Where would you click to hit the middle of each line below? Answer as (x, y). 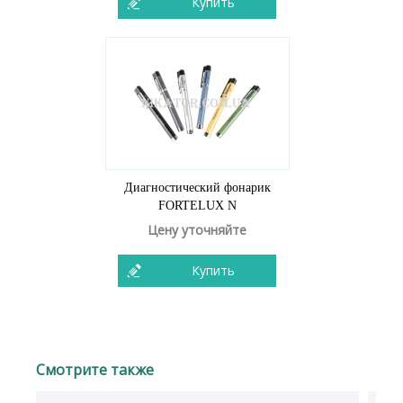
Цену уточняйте (197, 230)
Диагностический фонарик (197, 188)
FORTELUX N (197, 206)
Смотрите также (95, 370)
